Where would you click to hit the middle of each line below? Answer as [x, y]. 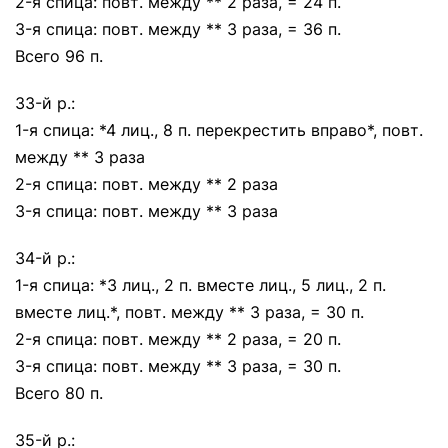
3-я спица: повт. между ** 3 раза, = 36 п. [178, 29]
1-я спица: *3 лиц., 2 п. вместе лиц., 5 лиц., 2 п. [200, 285]
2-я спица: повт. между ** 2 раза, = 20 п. [178, 339]
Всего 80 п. [59, 393]
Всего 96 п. [59, 56]
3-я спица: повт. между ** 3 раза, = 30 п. [178, 366]
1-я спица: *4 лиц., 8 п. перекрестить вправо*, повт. [219, 130]
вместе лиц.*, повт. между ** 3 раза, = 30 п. [189, 312]
